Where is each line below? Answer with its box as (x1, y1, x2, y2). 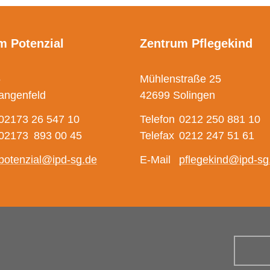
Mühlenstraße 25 (140, 72, 221, 85)
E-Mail (140, 153, 171, 166)
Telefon (140, 113, 175, 125)
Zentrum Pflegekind (140, 36, 253, 50)
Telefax (140, 129, 174, 142)
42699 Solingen (140, 89, 215, 101)
